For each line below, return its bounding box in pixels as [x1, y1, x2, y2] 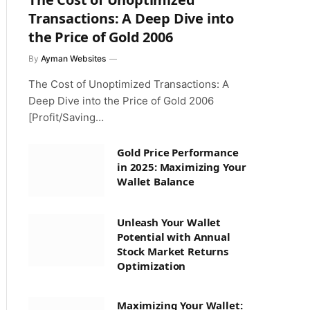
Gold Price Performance [117, 145, 239, 159]
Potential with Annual [117, 230, 230, 244]
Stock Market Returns [117, 244, 228, 258]
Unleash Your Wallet [117, 215, 221, 229]
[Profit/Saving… [28, 111, 104, 124]
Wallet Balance [117, 174, 194, 188]
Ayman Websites [41, 53, 106, 64]
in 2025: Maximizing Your [117, 160, 246, 174]
